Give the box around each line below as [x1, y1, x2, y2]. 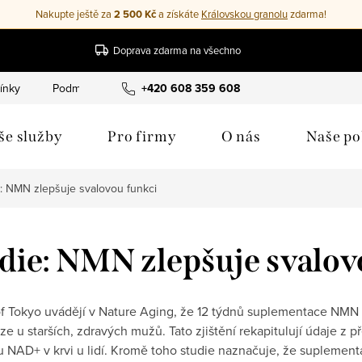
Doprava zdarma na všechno [113, 42, 241, 57]
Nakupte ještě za [36, 6, 114, 21]
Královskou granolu [201, 6, 288, 21]
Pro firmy [107, 127, 176, 145]
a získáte [156, 6, 201, 21]
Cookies [257, 79, 297, 96]
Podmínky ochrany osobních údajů [53, 79, 225, 96]
